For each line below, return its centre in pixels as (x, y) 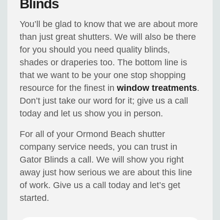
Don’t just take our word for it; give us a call (104, 101)
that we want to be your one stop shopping (103, 75)
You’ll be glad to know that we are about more (109, 24)
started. (35, 198)
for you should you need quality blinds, (95, 50)
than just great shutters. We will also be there (108, 37)
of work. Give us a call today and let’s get (100, 185)
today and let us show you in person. (92, 114)
